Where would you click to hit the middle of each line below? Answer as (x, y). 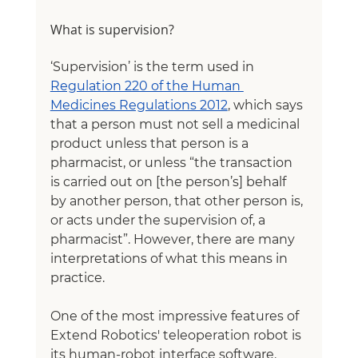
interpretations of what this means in (170, 258)
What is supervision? (112, 29)
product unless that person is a (151, 143)
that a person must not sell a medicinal (176, 124)
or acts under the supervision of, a (159, 220)
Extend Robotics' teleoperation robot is (177, 335)
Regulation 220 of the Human (147, 86)
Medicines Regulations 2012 (139, 105)
